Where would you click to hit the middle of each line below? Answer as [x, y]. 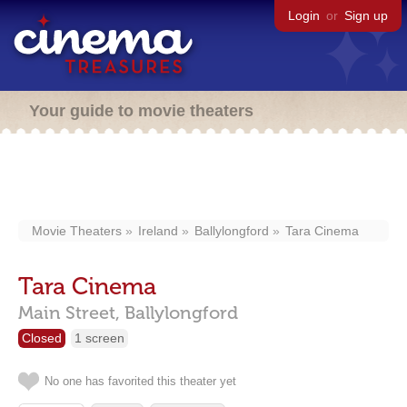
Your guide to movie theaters [141, 111]
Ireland [158, 231]
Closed [42, 338]
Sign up [366, 15]
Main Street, [69, 313]
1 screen [99, 338]
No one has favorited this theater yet [140, 381]
